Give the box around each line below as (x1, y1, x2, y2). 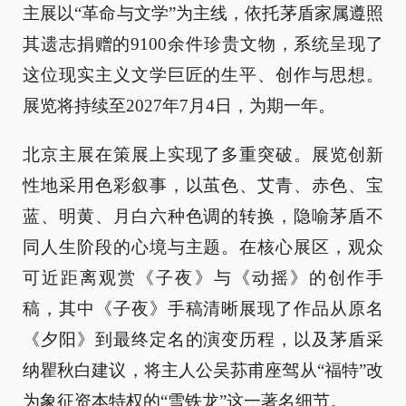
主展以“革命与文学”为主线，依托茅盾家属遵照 (23, 4, 383, 23)
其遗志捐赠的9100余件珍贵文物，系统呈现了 (23, 34, 383, 53)
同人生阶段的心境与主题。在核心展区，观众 (23, 237, 383, 256)
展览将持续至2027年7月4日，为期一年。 (23, 96, 335, 115)
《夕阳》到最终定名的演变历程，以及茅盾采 (23, 330, 383, 349)
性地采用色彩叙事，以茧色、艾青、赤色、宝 (23, 176, 383, 195)
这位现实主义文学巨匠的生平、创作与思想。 (23, 65, 383, 84)
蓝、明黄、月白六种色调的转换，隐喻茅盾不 (23, 207, 383, 226)
